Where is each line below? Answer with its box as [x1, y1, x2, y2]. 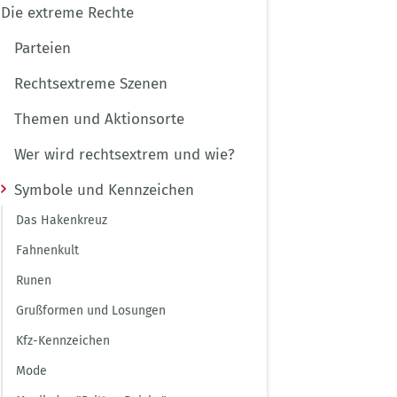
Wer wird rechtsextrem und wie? [14, 145, 235, 164]
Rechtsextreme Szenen [14, 74, 167, 93]
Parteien [14, 39, 71, 58]
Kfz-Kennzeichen [16, 333, 110, 348]
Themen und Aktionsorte [14, 110, 184, 128]
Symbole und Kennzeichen [14, 181, 194, 199]
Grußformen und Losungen [16, 303, 166, 318]
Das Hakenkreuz [16, 213, 107, 228]
